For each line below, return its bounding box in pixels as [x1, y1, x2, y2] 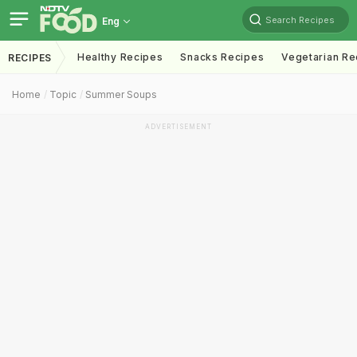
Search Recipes [265, 14, 335, 25]
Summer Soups [85, 88, 157, 100]
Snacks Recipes [180, 51, 265, 63]
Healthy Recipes [76, 51, 163, 63]
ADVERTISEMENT [145, 123, 212, 131]
